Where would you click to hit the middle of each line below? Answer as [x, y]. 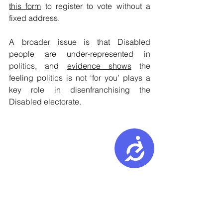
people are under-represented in [80, 54]
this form [25, 6]
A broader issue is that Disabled [80, 42]
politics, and [38, 66]
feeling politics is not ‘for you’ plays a [80, 78]
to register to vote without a [96, 6]
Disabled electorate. [45, 102]
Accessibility [159, 143]
